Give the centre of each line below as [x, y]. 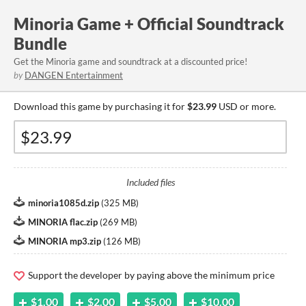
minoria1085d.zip [64, 203]
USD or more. [246, 106]
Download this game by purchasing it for [100, 106]
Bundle [40, 43]
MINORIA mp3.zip [65, 241]
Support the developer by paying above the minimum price [150, 275]
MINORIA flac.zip [63, 222]
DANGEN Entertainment [74, 75]
